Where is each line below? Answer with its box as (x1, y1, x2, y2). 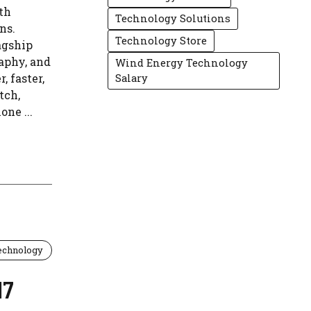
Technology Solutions (115, 12, 231, 25)
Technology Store (115, 34, 208, 47)
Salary (115, 72, 149, 85)
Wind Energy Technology (115, 56, 249, 69)
